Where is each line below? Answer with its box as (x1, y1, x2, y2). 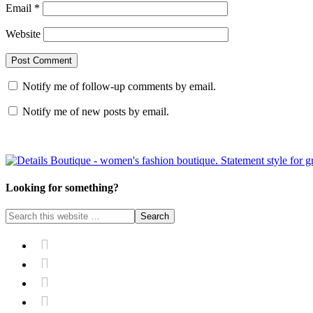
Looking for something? (6, 181, 119, 194)
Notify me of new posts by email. (22, 105, 169, 117)
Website (6, 27, 41, 40)
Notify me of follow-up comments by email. (22, 80, 216, 92)
